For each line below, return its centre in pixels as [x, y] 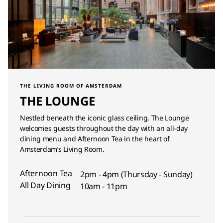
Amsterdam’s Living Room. [62, 149]
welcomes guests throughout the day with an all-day [104, 128]
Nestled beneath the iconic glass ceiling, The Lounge [105, 118]
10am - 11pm [104, 186]
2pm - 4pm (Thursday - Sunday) [136, 174]
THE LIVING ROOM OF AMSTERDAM [71, 86]
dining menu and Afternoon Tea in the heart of [95, 139]
